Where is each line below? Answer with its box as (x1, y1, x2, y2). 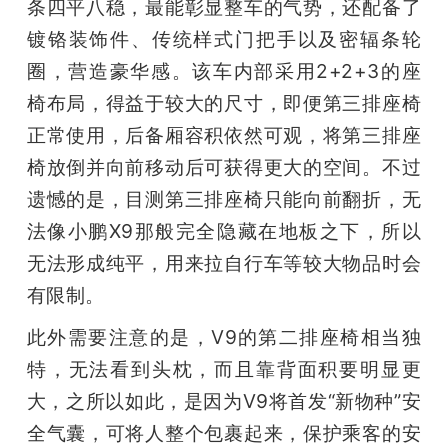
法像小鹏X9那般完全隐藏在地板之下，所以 (26, 219, 422, 244)
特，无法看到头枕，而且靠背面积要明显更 (26, 357, 422, 382)
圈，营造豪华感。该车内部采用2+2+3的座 (26, 59, 422, 84)
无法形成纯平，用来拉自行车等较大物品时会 (26, 251, 422, 276)
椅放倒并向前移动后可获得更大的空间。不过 (26, 155, 422, 180)
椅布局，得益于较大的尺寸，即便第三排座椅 (26, 91, 422, 116)
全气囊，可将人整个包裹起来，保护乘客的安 (26, 421, 422, 446)
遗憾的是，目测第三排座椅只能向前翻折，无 (26, 187, 422, 212)
